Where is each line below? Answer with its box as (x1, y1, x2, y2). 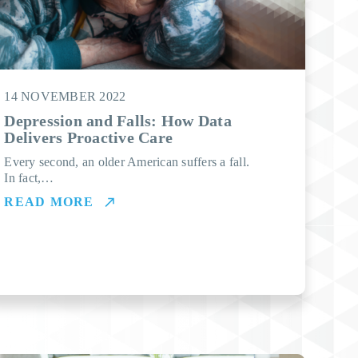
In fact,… (4, 171, 54, 185)
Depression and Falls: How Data (4, 112, 232, 129)
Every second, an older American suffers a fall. (4, 155, 250, 169)
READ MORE (4, 195, 94, 209)
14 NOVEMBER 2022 (4, 89, 126, 103)
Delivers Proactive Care (4, 129, 173, 146)
